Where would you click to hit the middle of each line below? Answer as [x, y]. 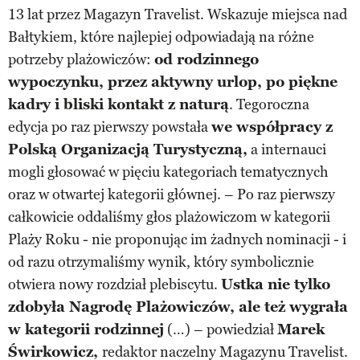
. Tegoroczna [269, 104]
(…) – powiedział [221, 329]
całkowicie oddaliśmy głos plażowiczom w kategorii [169, 217]
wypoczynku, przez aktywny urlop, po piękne [173, 82]
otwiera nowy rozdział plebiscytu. [115, 284]
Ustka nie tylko [276, 284]
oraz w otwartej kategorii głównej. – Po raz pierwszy [172, 194]
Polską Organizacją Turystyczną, [128, 149]
